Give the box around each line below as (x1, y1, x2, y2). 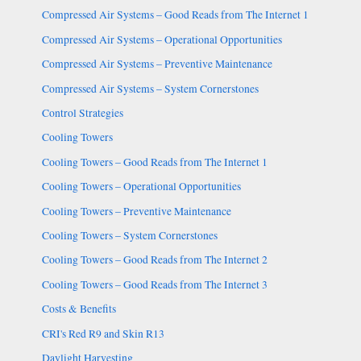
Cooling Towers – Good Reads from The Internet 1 (41, 154, 268, 169)
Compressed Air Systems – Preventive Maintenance (41, 56, 272, 72)
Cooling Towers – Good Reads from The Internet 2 (41, 252, 268, 268)
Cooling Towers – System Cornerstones (41, 228, 218, 243)
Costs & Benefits (41, 301, 116, 317)
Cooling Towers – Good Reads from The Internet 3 (41, 276, 268, 292)
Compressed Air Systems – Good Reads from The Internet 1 (41, 7, 309, 23)
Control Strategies (41, 106, 123, 121)
